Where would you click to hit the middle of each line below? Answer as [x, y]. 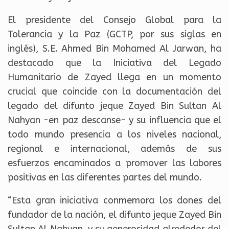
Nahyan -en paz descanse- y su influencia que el [114, 120]
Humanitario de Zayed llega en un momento [114, 77]
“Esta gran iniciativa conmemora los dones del [114, 201]
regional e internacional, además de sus [114, 149]
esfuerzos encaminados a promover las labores [114, 163]
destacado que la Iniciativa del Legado [114, 63]
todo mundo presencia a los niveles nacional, [114, 135]
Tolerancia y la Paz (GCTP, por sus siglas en [114, 35]
